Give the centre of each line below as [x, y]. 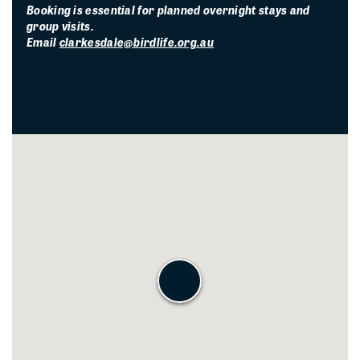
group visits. [62, 26]
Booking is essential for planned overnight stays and [168, 10]
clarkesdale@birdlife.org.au [136, 42]
